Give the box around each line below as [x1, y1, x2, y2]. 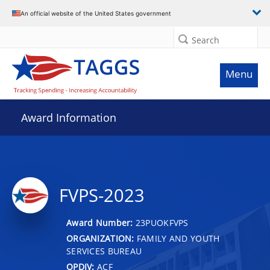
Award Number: [66, 216, 136, 228]
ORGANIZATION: [66, 232, 134, 244]
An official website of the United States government [20, 9, 171, 17]
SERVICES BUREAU [66, 245, 142, 257]
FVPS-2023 [59, 183, 145, 207]
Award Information [21, 110, 116, 125]
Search [192, 34, 219, 46]
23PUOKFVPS [135, 216, 189, 228]
